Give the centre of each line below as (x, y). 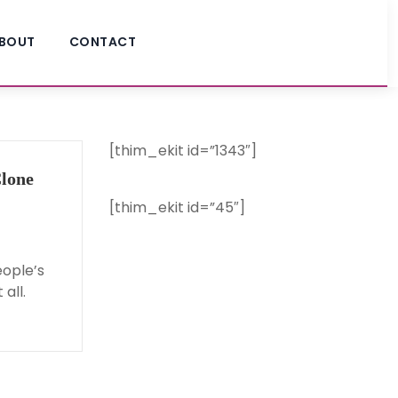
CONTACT (102, 42)
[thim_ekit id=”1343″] (183, 151)
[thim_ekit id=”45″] (177, 207)
